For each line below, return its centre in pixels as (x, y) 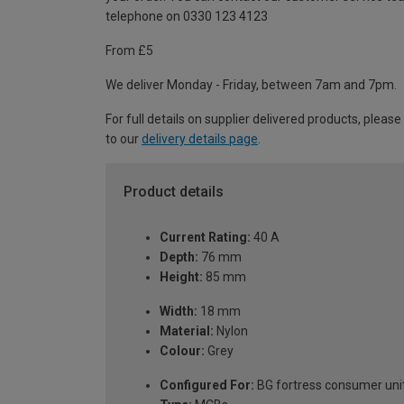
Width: (179, 311)
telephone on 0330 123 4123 (187, 17)
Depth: (179, 257)
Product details (174, 192)
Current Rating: (205, 237)
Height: (181, 276)
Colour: (182, 350)
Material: (187, 331)
